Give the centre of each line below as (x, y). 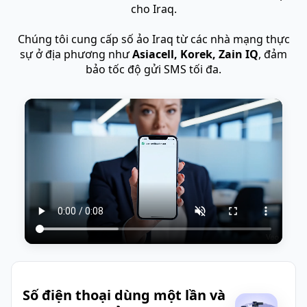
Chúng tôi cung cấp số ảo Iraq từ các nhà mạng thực (153, 39)
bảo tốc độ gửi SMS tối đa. (153, 69)
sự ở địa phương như (76, 54)
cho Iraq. (153, 9)
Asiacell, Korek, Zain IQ (195, 54)
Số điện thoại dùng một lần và (124, 295)
